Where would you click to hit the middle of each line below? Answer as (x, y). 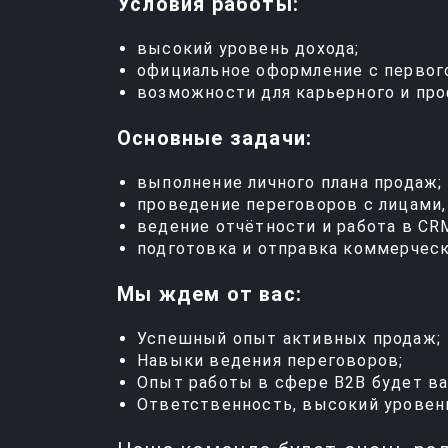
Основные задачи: (215, 138)
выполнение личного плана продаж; (290, 182)
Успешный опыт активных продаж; (289, 338)
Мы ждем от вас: (209, 294)
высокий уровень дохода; (248, 48)
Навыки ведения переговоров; (270, 360)
